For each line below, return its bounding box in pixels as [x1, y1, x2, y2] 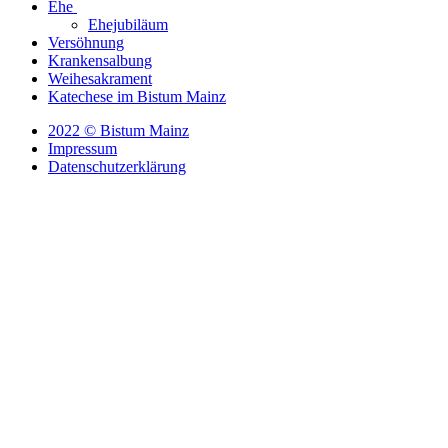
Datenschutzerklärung [48, 158, 186, 176]
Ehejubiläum [88, 16, 168, 34]
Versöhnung [48, 34, 124, 52]
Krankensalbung [48, 52, 152, 70]
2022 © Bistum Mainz [48, 122, 189, 140]
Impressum [48, 140, 117, 158]
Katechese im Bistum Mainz [48, 88, 226, 106]
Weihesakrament [48, 70, 152, 88]
